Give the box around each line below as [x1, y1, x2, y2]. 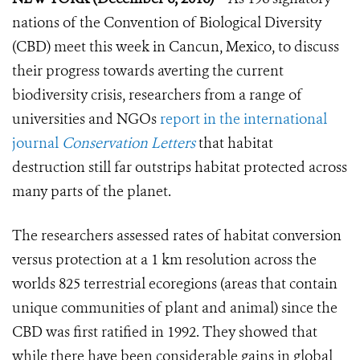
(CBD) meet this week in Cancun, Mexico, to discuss [12, 37, 339, 57]
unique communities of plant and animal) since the [12, 298, 337, 318]
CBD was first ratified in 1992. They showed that [12, 322, 317, 342]
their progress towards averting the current [12, 61, 284, 81]
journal [12, 133, 62, 153]
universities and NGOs [12, 109, 160, 129]
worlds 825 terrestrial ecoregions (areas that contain [12, 274, 337, 294]
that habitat [195, 133, 273, 153]
